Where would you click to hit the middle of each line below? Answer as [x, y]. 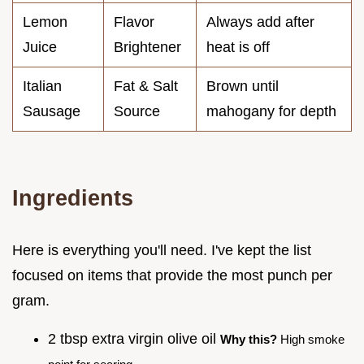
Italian [42, 87]
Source [137, 112]
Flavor [134, 22]
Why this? [249, 340]
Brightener [147, 48]
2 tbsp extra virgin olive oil [134, 339]
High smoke [311, 340]
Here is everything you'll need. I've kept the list [162, 251]
